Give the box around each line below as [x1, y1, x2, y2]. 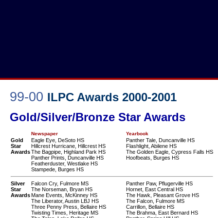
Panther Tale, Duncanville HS [126, 137, 195, 144]
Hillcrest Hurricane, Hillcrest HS [31, 143, 106, 149]
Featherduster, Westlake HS [31, 161, 98, 167]
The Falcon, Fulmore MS [126, 198, 184, 204]
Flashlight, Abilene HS [126, 143, 177, 149]
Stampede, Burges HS [31, 166, 84, 173]
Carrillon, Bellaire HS [126, 204, 174, 210]
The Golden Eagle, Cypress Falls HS [126, 149, 213, 155]
